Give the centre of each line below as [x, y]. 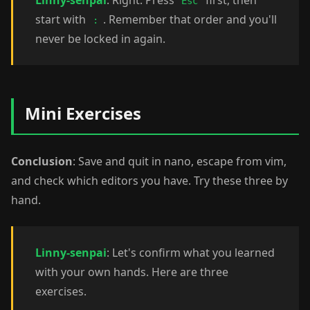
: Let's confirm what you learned [191, 253]
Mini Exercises [83, 113]
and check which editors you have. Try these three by [149, 181]
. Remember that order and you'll [190, 19]
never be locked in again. [100, 39]
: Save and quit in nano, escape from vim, [180, 161]
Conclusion [42, 161]
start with [62, 19]
